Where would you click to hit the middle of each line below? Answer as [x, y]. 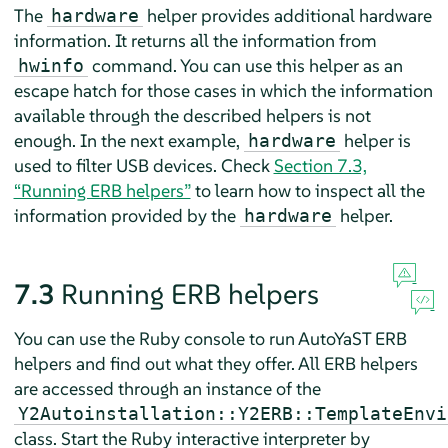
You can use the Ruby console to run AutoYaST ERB [210, 338]
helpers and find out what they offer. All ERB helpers [215, 363]
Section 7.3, [320, 165]
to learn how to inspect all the [307, 190]
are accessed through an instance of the [167, 388]
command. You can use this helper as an [245, 65]
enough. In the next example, [128, 140]
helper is [375, 140]
